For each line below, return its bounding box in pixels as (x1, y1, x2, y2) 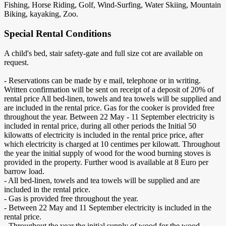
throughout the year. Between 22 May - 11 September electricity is (4, 112, 214, 121)
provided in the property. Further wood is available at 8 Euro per (4, 157, 208, 166)
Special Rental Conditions (4, 28, 111, 39)
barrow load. (4, 166, 44, 176)
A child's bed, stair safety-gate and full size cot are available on (4, 48, 203, 58)
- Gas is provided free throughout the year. (4, 194, 138, 203)
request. (4, 58, 29, 67)
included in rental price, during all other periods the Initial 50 (4, 121, 196, 130)
